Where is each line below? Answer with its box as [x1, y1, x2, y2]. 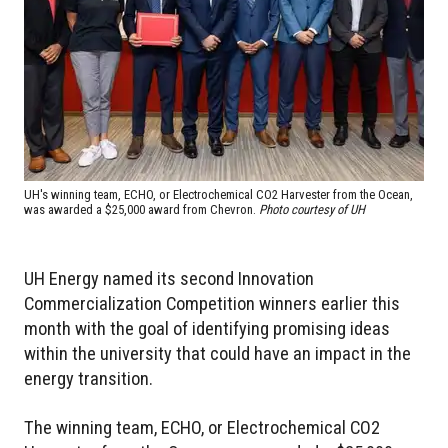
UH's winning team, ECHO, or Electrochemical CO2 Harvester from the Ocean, [24, 186, 413, 202]
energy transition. [24, 367, 153, 389]
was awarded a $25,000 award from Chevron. [24, 201, 259, 217]
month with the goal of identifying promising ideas [24, 317, 390, 339]
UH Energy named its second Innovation [24, 267, 314, 289]
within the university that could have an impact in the [24, 342, 411, 364]
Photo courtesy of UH [259, 201, 365, 217]
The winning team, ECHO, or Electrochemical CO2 [24, 416, 380, 438]
